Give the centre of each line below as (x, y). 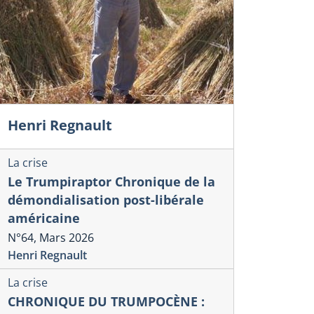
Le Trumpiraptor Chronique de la (111, 182)
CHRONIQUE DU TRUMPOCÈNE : (106, 302)
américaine (44, 218)
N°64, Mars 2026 (51, 237)
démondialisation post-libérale (106, 200)
